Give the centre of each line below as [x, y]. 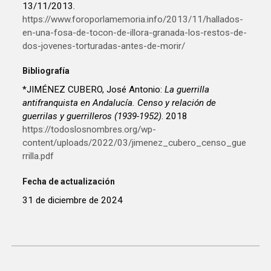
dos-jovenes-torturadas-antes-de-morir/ [104, 46]
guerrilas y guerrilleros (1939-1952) [92, 116]
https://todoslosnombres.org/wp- [90, 130]
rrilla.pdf [38, 156]
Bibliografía [46, 71]
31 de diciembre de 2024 [73, 200]
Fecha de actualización [69, 181]
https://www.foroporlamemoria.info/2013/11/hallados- [133, 19]
